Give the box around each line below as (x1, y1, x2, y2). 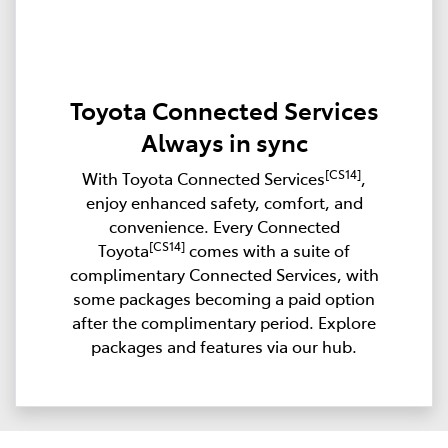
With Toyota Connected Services (82, 166, 325, 189)
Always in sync (140, 124, 308, 158)
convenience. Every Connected (108, 214, 340, 237)
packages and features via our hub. (91, 334, 357, 357)
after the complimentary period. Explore (72, 310, 376, 333)
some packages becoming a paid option (73, 286, 375, 309)
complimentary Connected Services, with (69, 262, 379, 285)
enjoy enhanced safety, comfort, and (85, 190, 363, 213)
